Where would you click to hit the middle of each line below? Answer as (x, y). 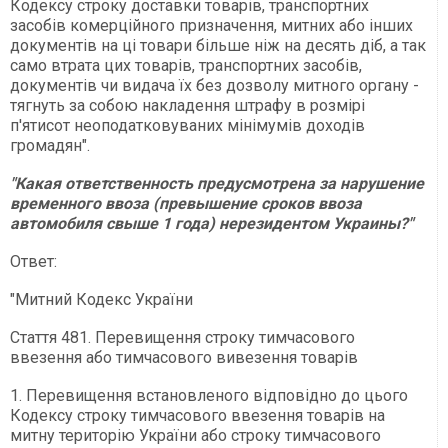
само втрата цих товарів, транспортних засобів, (186, 66)
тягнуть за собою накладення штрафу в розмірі (187, 106)
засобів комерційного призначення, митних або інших (211, 26)
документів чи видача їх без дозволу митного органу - (214, 86)
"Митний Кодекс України (101, 300)
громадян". (50, 146)
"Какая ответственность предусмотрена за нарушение (217, 184)
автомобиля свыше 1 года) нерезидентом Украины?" (211, 224)
